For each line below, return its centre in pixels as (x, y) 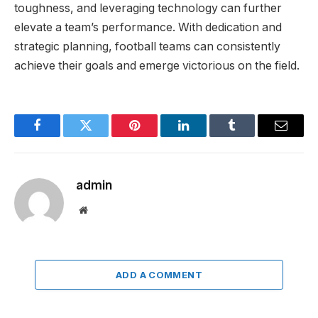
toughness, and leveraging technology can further (148, 9)
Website (103, 210)
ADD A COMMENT (159, 275)
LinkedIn (205, 136)
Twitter (103, 136)
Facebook (61, 136)
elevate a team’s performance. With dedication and (148, 28)
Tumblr (250, 136)
